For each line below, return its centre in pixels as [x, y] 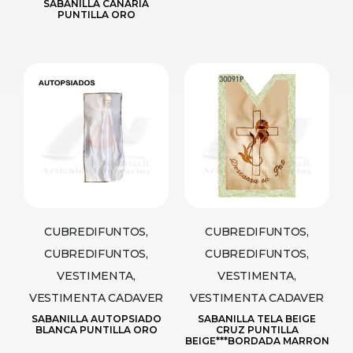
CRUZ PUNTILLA [257, 329]
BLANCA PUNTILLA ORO [96, 329]
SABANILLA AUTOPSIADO [96, 318]
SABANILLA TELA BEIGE [257, 318]
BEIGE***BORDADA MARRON [257, 340]
